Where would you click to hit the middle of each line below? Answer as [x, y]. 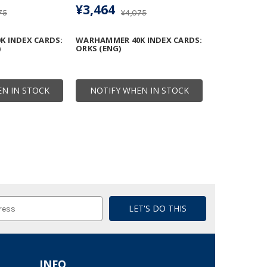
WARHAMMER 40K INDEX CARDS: [139, 40]
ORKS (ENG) [99, 49]
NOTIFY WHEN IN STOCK [139, 91]
